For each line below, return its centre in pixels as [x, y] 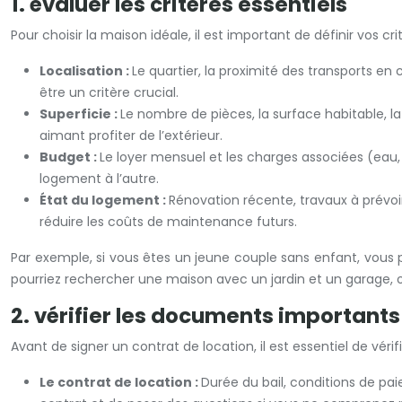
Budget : [70, 157]
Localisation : [86, 71]
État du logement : [104, 200]
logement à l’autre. [99, 179]
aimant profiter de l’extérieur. [131, 135]
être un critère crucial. [109, 92]
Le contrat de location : [120, 382]
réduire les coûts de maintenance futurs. [168, 222]
